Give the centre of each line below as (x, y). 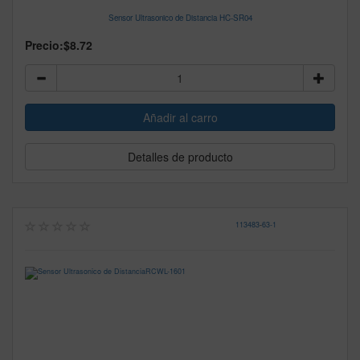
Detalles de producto (180, 157)
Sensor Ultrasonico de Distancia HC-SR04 (180, 18)
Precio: (44, 45)
